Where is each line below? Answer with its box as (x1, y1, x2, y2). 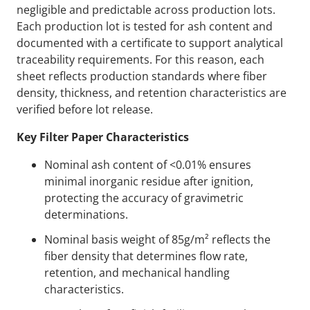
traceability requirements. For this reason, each (17, 52, 264, 68)
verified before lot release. (17, 102, 153, 118)
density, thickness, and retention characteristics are (17, 85, 286, 101)
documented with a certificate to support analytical (17, 35, 283, 51)
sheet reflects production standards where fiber (17, 69, 267, 84)
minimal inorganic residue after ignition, (44, 174, 253, 190)
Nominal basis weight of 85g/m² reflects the (44, 232, 271, 248)
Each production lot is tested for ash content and (17, 19, 273, 35)
